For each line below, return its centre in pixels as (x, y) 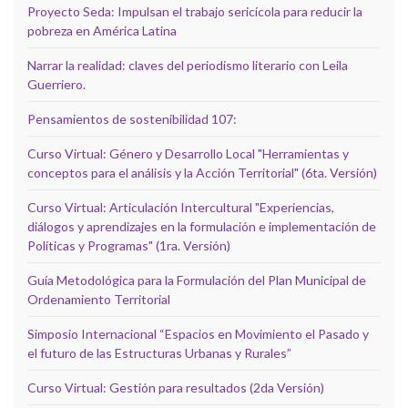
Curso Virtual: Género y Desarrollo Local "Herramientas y (188, 153)
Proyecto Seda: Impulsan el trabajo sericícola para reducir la (195, 11)
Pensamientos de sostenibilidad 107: (132, 118)
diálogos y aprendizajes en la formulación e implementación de (202, 226)
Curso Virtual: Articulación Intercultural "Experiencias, (181, 207)
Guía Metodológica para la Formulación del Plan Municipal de (197, 280)
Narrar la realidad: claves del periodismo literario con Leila (188, 65)
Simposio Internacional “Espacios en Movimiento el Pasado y (198, 333)
